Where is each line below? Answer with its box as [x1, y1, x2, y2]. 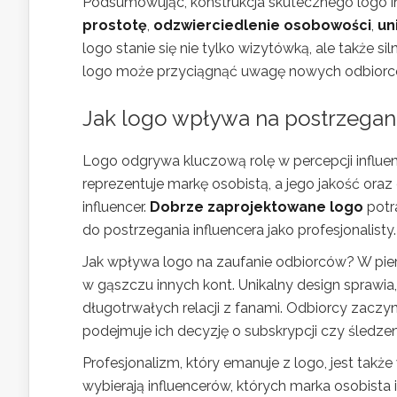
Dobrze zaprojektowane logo [150, 198, 363, 215]
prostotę [82, 17, 147, 34]
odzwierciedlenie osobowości [153, 17, 371, 34]
